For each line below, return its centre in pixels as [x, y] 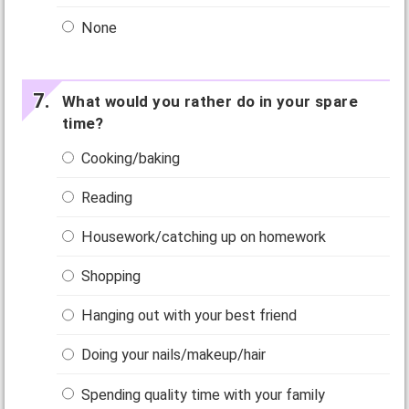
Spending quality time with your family [202, 394]
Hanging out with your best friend [188, 316]
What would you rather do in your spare [210, 101]
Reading [105, 197]
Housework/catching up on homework [202, 237]
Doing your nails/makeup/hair [172, 355]
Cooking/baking [129, 158]
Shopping [110, 277]
